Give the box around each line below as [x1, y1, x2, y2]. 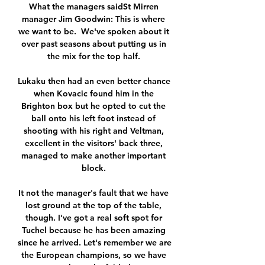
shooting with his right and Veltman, [23, 125, 164, 137]
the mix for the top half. [47, 51, 143, 62]
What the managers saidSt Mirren [28, 1, 159, 12]
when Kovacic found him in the [33, 88, 154, 99]
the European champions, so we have [21, 250, 166, 261]
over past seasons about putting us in [21, 38, 166, 50]
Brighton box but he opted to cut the [21, 101, 166, 112]
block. [81, 163, 108, 174]
